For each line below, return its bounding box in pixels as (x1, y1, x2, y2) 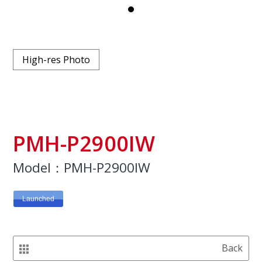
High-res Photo (22, 53, 91, 67)
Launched (22, 194, 55, 203)
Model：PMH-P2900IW (13, 158, 151, 177)
